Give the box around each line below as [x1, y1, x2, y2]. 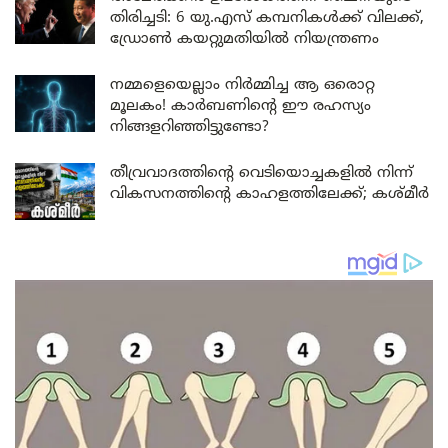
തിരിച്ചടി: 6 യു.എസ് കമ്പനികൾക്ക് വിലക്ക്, [110, 9, 424, 29]
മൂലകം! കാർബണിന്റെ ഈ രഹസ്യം [110, 97, 371, 117]
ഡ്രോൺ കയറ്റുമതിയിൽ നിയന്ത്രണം [110, 30, 379, 50]
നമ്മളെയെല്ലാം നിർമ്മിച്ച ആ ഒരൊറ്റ [110, 76, 375, 96]
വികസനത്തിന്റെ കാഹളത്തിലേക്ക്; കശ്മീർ [110, 185, 429, 205]
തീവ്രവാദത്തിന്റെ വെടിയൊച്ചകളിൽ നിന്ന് [110, 164, 413, 184]
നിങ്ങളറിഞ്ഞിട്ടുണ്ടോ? [110, 118, 269, 138]
